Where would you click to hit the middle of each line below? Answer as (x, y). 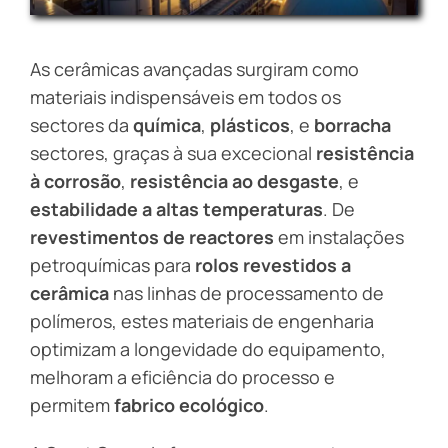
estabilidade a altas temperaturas (176, 208)
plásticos (250, 124)
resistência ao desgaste (235, 180)
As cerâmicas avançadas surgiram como (194, 68)
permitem (72, 404)
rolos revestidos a (273, 264)
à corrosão (75, 180)
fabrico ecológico (189, 404)
